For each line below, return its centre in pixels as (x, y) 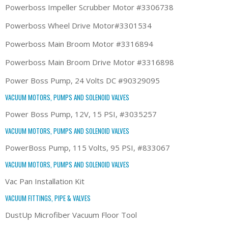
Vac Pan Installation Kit (45, 181)
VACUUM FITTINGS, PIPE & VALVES (48, 198)
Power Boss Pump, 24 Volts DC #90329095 (82, 80)
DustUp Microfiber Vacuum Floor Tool (71, 215)
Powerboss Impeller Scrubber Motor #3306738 (89, 7)
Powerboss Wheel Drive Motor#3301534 (78, 25)
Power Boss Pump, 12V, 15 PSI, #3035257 (81, 114)
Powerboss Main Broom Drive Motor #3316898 (90, 62)
